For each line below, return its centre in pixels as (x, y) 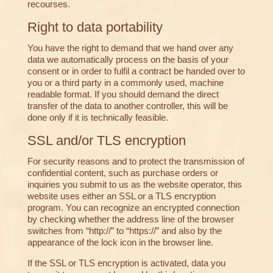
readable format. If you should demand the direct (123, 94)
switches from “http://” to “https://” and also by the (124, 231)
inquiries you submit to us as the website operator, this (134, 185)
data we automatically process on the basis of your (128, 60)
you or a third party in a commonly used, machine (125, 83)
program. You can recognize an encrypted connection (133, 208)
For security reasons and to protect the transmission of (136, 161)
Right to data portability (95, 27)
